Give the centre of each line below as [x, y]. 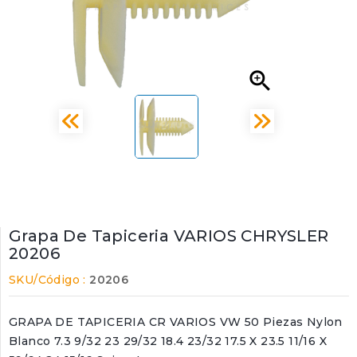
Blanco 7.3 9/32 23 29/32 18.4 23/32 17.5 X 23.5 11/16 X [168, 341]
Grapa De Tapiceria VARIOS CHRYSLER [169, 236]
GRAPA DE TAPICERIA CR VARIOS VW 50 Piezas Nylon [176, 322]
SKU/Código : [47, 280]
